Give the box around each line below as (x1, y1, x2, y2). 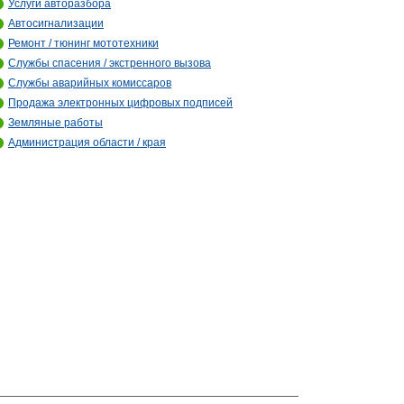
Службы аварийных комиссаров (8, 77, 171, 89)
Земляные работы (8, 116, 103, 129)
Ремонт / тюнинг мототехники (8, 37, 159, 50)
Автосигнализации (8, 17, 104, 30)
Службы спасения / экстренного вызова (8, 57, 211, 69)
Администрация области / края (8, 136, 166, 149)
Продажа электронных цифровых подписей (8, 96, 233, 109)
